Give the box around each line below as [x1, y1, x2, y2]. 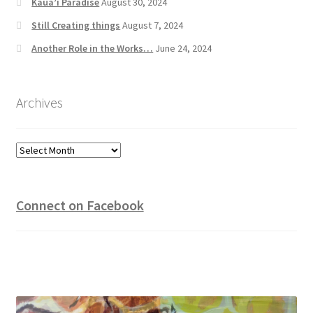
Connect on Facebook [15, 196, 144, 214]
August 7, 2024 [122, 19, 184, 32]
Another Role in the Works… [31, 42, 154, 55]
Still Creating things [31, 19, 121, 32]
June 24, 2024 [155, 42, 212, 55]
